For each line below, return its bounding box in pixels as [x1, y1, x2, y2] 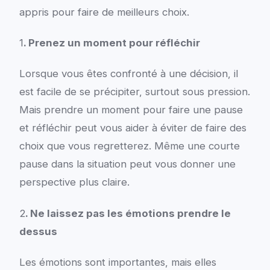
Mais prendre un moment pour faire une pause [19, 104, 243, 116]
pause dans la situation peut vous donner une [19, 158, 236, 171]
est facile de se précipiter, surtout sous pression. [19, 86, 250, 98]
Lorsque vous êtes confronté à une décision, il [19, 67, 238, 80]
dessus [19, 225, 57, 237]
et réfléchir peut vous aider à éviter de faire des [19, 122, 246, 134]
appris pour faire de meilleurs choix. [19, 6, 189, 18]
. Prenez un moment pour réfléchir [23, 37, 200, 49]
